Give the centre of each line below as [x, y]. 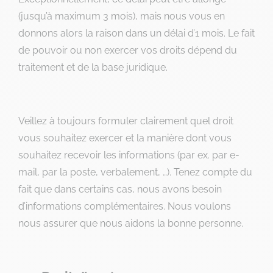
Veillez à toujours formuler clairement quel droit [126, 121]
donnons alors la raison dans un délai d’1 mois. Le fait [136, 33]
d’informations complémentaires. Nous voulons [125, 206]
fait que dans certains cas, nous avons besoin [120, 189]
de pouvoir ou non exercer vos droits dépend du [128, 50]
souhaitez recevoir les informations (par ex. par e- [129, 155]
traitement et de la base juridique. [93, 67]
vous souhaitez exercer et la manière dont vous [125, 138]
